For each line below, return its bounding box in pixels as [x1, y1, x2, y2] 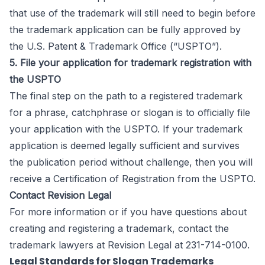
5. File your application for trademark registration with [9, 57, 251, 69]
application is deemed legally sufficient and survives [9, 140, 240, 151]
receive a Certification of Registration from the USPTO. [9, 173, 256, 185]
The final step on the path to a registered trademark [9, 90, 243, 102]
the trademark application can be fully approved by [9, 24, 241, 35]
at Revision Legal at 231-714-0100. [93, 239, 250, 251]
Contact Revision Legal [9, 189, 111, 201]
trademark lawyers [9, 239, 93, 251]
